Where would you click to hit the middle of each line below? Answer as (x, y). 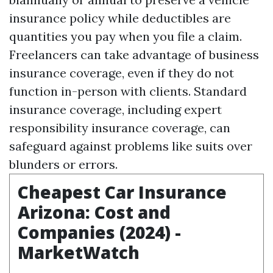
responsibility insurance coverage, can (120, 128)
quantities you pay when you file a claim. (126, 36)
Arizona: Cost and (94, 212)
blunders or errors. (63, 164)
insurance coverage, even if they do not (122, 73)
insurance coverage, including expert (115, 109)
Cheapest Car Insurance (122, 192)
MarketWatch (79, 252)
